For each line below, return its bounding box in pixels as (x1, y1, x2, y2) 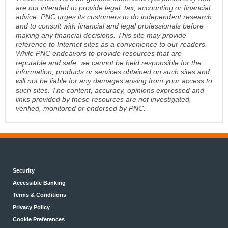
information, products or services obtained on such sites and (16, 68, 210, 76)
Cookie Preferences (13, 216, 65, 223)
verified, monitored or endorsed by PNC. (16, 104, 146, 113)
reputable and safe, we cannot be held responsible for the (16, 59, 202, 67)
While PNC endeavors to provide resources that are (16, 49, 182, 58)
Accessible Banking (13, 180, 66, 186)
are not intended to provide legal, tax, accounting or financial (16, 4, 210, 12)
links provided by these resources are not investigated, (16, 95, 191, 104)
